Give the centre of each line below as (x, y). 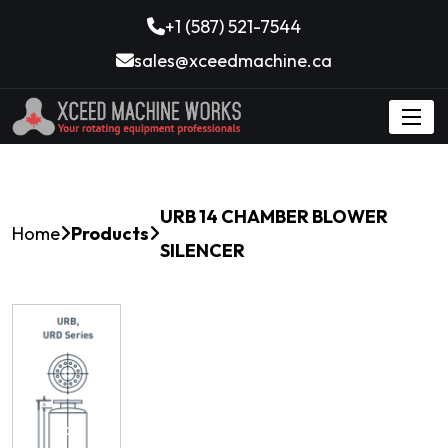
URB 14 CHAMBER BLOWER (274, 216)
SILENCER (202, 250)
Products (110, 233)
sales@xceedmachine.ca (233, 60)
